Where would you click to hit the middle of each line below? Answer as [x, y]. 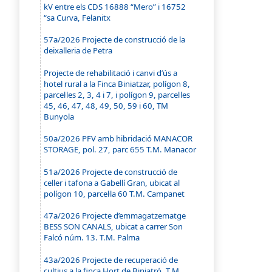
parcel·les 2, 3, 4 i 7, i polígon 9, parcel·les [117, 94]
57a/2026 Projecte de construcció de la [115, 40]
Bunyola [59, 116]
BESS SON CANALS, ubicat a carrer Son [114, 227]
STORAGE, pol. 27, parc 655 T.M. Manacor [120, 150]
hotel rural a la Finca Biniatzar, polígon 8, [117, 83]
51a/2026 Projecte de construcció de [111, 172]
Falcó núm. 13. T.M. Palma [92, 238]
